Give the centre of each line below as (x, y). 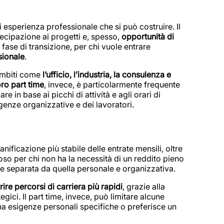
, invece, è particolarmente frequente (112, 84)
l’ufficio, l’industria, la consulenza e (107, 74)
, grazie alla (144, 187)
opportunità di (148, 36)
